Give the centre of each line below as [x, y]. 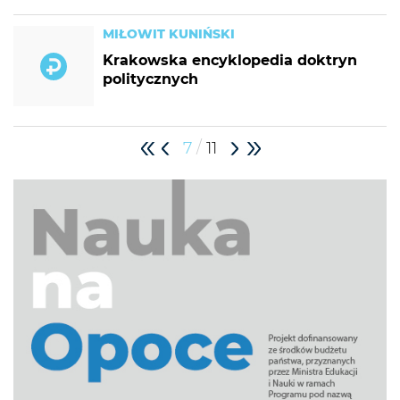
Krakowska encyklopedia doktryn [230, 60]
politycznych [150, 79]
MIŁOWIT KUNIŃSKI [169, 34]
